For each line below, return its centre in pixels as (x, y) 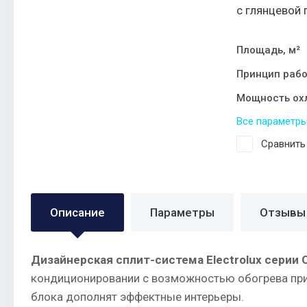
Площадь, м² (268, 50)
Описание (77, 212)
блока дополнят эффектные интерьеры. (137, 296)
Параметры (182, 212)
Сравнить (283, 144)
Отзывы (283, 212)
